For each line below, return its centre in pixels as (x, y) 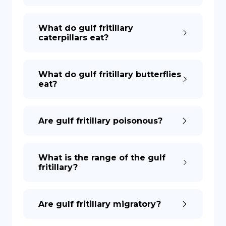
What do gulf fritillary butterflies (110, 74)
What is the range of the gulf (102, 158)
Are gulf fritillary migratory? (100, 204)
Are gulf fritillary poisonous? (100, 121)
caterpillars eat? (73, 38)
